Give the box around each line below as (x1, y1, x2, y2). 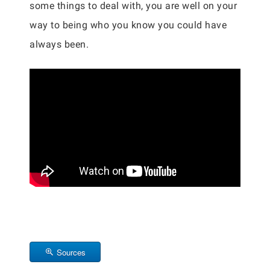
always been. (30, 39, 89, 50)
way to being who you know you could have (30, 19, 227, 31)
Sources (57, 246, 86, 258)
